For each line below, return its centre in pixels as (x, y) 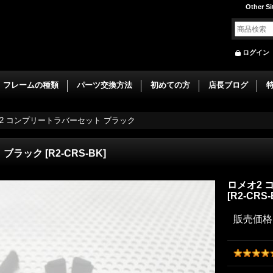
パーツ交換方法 (105, 85)
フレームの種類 (31, 85)
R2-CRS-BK (76, 153)
